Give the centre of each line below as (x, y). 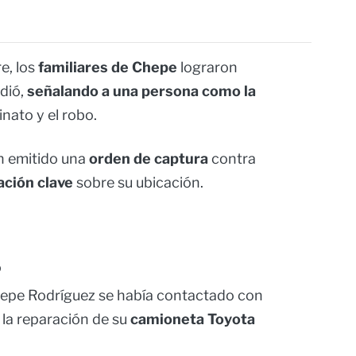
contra (232, 159)
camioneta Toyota (193, 319)
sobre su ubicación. (138, 183)
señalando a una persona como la (141, 91)
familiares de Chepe (108, 68)
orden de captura (149, 159)
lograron (207, 68)
